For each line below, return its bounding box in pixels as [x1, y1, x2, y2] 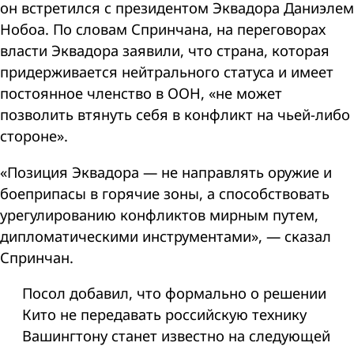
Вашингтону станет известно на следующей [21, 326, 330, 346]
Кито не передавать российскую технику [21, 304, 307, 325]
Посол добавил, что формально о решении [21, 283, 326, 303]
